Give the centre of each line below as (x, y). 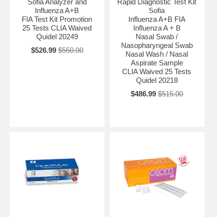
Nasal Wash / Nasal (157, 54)
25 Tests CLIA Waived (57, 28)
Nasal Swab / (157, 36)
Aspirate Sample (157, 62)
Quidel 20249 (57, 36)
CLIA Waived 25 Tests (157, 71)
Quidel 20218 (157, 80)
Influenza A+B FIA (157, 19)
